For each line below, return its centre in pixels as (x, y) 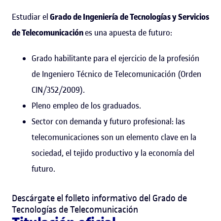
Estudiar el (31, 17)
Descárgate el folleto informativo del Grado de (99, 198)
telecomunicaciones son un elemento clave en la (114, 137)
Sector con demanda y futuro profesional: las (108, 122)
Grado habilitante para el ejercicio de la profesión (115, 58)
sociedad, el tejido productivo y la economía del (113, 153)
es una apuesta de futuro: (128, 33)
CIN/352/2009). (58, 90)
